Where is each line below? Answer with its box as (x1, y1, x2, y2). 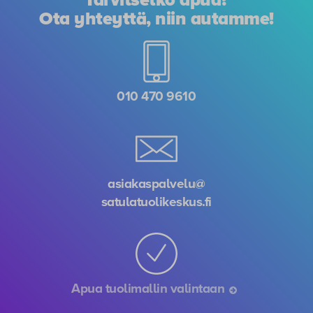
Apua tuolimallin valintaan (71, 281, 228, 297)
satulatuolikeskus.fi (101, 194, 212, 210)
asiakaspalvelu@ (108, 175, 205, 191)
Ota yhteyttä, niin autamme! (39, 8, 274, 29)
